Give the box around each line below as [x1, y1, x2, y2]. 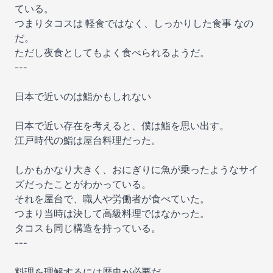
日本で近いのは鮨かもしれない [15, 91, 151, 102]
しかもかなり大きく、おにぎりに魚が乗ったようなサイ [15, 164, 258, 175]
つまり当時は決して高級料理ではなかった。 [15, 208, 210, 219]
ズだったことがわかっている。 [15, 179, 151, 190]
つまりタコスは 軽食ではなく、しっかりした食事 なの [15, 18, 253, 29]
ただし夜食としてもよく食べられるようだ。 [15, 47, 210, 58]
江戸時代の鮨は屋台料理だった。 [15, 135, 161, 146]
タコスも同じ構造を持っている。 [15, 222, 161, 234]
